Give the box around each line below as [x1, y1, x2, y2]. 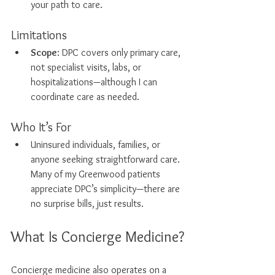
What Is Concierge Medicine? [11, 228, 184, 246]
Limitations [11, 28, 67, 42]
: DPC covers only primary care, [57, 47, 183, 58]
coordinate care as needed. [31, 91, 142, 103]
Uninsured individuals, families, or [31, 139, 163, 150]
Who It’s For [11, 120, 71, 134]
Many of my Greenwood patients [31, 168, 163, 180]
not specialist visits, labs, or [31, 61, 144, 73]
